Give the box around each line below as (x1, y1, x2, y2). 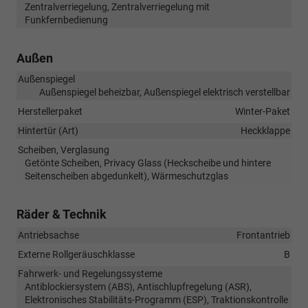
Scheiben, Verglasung (18, 144, 109, 155)
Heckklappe (241, 124, 290, 136)
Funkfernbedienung (25, 14, 108, 25)
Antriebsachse (18, 229, 79, 241)
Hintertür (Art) (18, 124, 78, 136)
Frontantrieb (236, 229, 290, 241)
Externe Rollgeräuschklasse (18, 248, 135, 260)
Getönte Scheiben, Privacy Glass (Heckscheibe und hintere (25, 157, 271, 168)
